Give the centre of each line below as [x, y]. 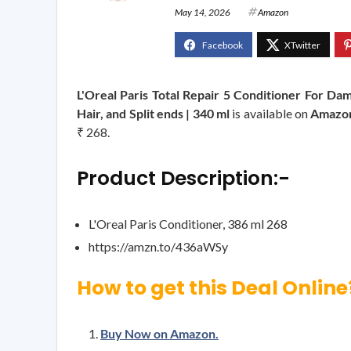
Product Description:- [183, 178]
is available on [270, 113]
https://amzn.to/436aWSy [158, 246]
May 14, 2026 [203, 12]
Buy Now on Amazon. [159, 333]
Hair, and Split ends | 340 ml [153, 113]
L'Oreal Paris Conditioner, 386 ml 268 [188, 223]
